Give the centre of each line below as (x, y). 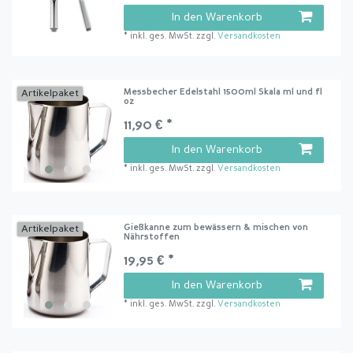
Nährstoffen (152, 238)
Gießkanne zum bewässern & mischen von (216, 229)
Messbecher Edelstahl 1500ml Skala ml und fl (223, 93)
